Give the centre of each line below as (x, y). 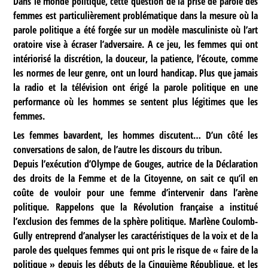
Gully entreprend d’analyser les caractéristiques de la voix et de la (136, 235)
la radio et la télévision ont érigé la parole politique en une (136, 87)
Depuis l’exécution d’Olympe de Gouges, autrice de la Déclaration (136, 164)
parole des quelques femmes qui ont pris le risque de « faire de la (136, 250)
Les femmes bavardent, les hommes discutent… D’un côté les (136, 135)
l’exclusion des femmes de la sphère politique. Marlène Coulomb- (136, 221)
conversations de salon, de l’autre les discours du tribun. (118, 149)
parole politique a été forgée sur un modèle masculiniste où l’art (136, 30)
